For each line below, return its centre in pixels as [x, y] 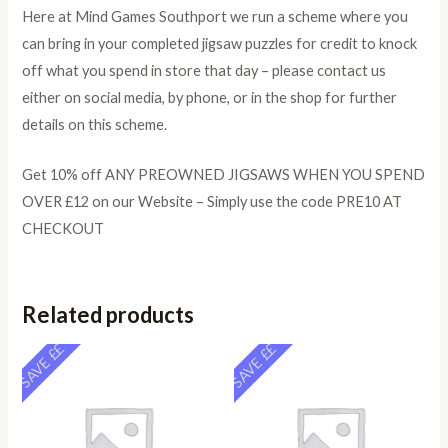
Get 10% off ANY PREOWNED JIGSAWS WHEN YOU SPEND [224, 175]
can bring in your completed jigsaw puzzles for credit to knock [220, 44]
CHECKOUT [63, 229]
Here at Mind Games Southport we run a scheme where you [215, 17]
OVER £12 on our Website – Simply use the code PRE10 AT [212, 202]
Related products [108, 314]
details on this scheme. [95, 125]
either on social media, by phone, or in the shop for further [210, 98]
